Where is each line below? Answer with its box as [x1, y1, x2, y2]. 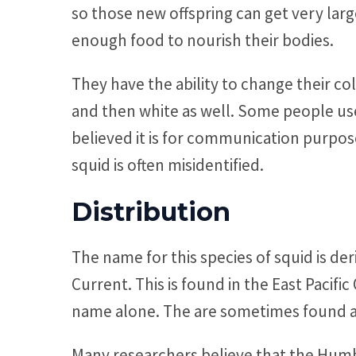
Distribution [72, 196, 230, 228]
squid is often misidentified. [72, 154, 264, 176]
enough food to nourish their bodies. [72, 29, 334, 52]
